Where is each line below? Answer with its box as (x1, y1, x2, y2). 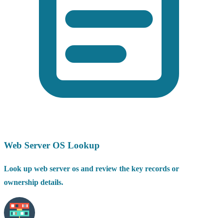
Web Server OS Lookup (4, 140, 100, 150)
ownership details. (4, 178, 63, 187)
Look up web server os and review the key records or (4, 164, 179, 173)
